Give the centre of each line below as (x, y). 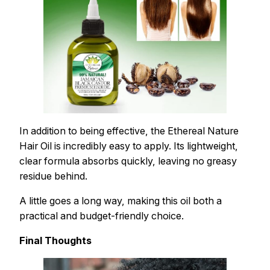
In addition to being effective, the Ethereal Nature (129, 130)
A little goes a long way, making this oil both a (121, 200)
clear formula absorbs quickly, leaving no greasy (128, 161)
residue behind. (53, 176)
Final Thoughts (55, 240)
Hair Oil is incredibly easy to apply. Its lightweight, (129, 146)
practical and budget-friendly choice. (102, 215)
